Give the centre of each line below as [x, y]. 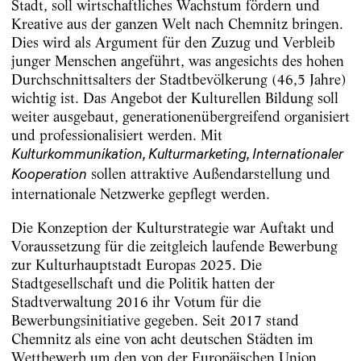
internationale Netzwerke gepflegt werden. [140, 194]
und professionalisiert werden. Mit [116, 135]
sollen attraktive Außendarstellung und [208, 174]
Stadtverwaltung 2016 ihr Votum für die [136, 301]
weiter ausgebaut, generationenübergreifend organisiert [180, 117]
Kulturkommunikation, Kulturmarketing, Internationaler [177, 155]
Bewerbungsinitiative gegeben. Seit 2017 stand [155, 320]
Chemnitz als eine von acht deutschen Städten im [162, 338]
